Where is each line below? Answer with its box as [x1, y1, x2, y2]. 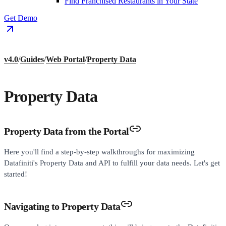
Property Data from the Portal [4, 125, 129, 137]
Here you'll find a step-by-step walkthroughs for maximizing [4, 147, 195, 156]
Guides [20, 54, 44, 64]
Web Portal [46, 54, 85, 64]
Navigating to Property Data [4, 200, 121, 212]
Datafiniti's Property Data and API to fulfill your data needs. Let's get [4, 158, 220, 167]
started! [4, 169, 27, 178]
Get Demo [4, 13, 37, 22]
